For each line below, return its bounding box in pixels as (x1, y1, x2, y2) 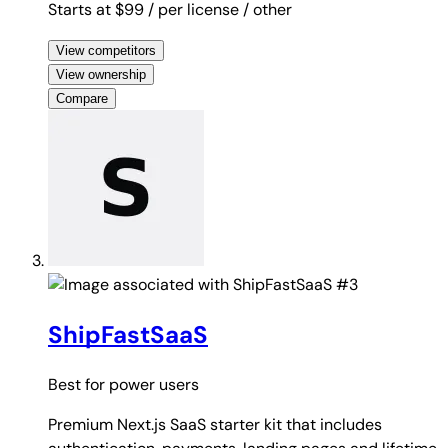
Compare (56, 90, 108, 106)
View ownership (56, 66, 146, 82)
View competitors (56, 42, 156, 58)
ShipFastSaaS (48, 318, 208, 350)
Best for (48, 373, 109, 395)
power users (109, 373, 199, 395)
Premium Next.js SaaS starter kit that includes (48, 413, 382, 435)
